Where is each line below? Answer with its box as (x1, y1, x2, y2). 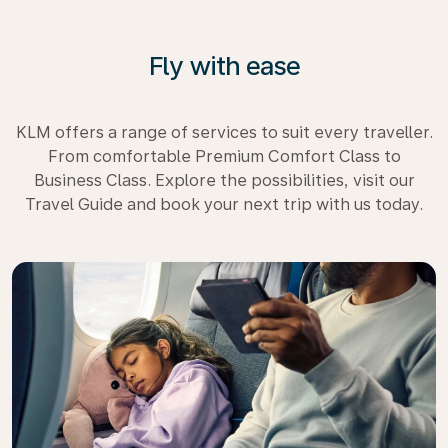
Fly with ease (148, 49, 300, 81)
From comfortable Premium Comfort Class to (47, 146, 401, 166)
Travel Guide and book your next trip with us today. (25, 194, 423, 214)
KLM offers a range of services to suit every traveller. (15, 122, 433, 142)
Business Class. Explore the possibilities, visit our (33, 170, 415, 190)
